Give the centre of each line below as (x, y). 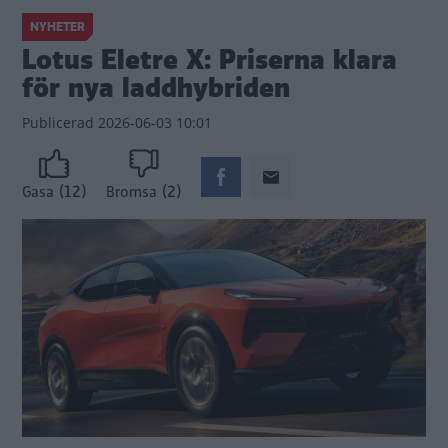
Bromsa (131, 192)
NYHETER (57, 27)
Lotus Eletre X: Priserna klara (209, 60)
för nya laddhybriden (156, 88)
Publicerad (58, 122)
